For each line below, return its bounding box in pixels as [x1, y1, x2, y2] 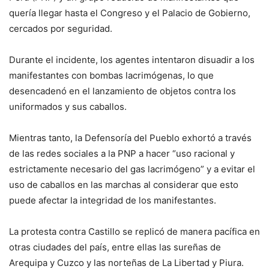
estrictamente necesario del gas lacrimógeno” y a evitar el [9, 163, 255, 175]
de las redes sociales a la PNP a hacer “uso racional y [9, 148, 235, 159]
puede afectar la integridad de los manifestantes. [9, 195, 216, 206]
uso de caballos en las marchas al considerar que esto [9, 179, 238, 190]
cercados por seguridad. [9, 23, 112, 34]
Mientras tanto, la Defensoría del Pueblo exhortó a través [9, 132, 252, 144]
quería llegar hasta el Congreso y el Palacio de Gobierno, [9, 7, 250, 19]
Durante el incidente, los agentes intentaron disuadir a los [9, 54, 255, 65]
